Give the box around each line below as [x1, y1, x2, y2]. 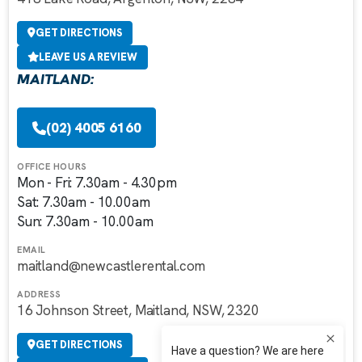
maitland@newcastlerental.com [17, 257, 206, 276]
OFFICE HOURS [17, 161, 87, 173]
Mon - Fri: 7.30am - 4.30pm [17, 174, 177, 192]
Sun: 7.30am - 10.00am [17, 213, 154, 231]
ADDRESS [17, 288, 61, 301]
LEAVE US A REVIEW [38, 50, 137, 65]
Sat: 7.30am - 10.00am [17, 193, 150, 212]
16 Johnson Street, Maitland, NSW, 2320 [17, 301, 259, 320]
